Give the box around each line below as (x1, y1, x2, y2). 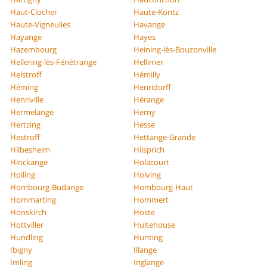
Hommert (133, 194, 169, 205)
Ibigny (10, 244, 33, 255)
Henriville (10, 94, 44, 105)
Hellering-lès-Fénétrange (10, 56, 97, 67)
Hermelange (10, 106, 54, 117)
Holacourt (133, 156, 169, 167)
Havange (133, 18, 165, 30)
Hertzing (10, 119, 41, 130)
